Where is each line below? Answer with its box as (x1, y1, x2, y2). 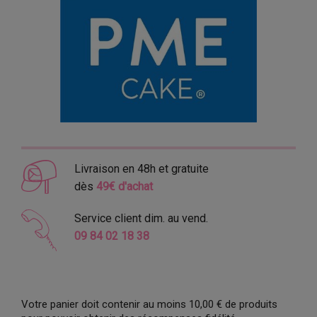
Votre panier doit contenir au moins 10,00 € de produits (21, 298, 277, 311)
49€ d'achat (96, 180, 153, 194)
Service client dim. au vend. (74, 212, 208, 226)
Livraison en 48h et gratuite (74, 162, 209, 176)
